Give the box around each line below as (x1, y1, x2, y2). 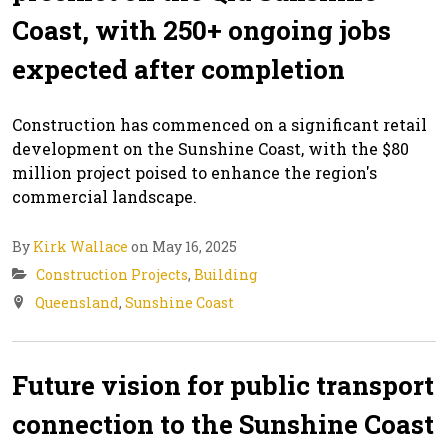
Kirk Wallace (33, 236, 128, 256)
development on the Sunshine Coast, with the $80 (12, 137, 409, 159)
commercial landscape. (12, 185, 197, 207)
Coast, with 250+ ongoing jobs (12, 12, 391, 47)
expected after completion (12, 51, 345, 86)
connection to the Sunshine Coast (12, 406, 434, 441)
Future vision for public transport (12, 367, 434, 402)
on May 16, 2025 (128, 236, 237, 256)
